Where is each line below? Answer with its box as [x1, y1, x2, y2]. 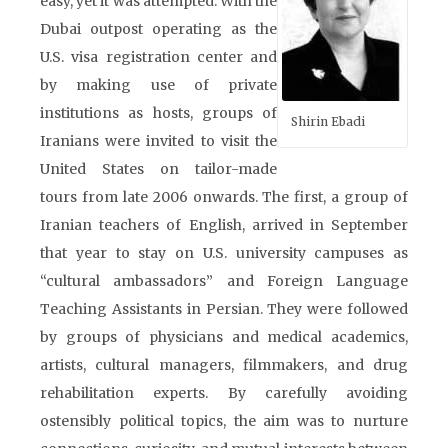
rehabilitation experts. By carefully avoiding [40, 384, 408, 402]
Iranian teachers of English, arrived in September [40, 216, 408, 234]
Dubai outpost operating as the [40, 20, 277, 38]
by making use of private [40, 76, 277, 94]
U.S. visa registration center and [40, 48, 277, 66]
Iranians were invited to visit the [40, 132, 277, 150]
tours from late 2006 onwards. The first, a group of [40, 188, 408, 206]
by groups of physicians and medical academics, [40, 328, 408, 346]
